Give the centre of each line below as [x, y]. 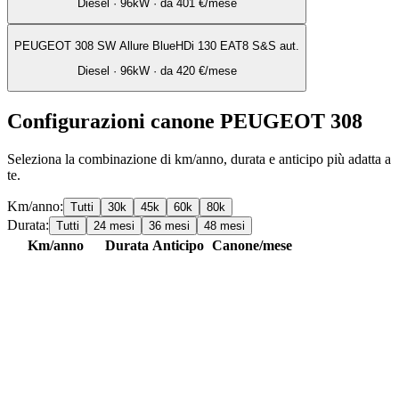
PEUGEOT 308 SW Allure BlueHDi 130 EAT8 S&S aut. [157, 45]
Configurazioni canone [114, 122]
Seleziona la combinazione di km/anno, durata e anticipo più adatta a [199, 159]
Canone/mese [252, 246]
